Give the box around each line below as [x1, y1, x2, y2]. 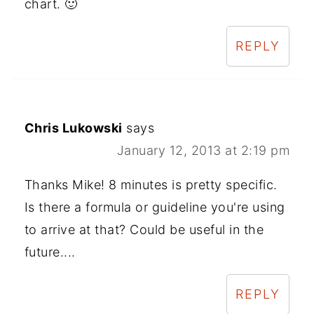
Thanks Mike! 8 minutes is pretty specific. [24, 177, 278, 193]
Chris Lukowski [24, 121, 123, 136]
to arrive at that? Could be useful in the [24, 222, 264, 238]
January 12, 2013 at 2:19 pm [116, 143, 290, 158]
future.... [24, 245, 76, 260]
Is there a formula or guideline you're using [24, 200, 285, 215]
